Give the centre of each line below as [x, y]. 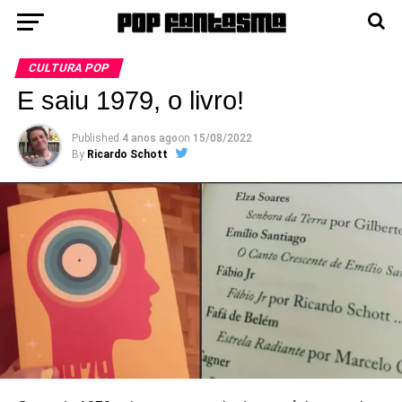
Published [95, 138]
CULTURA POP [69, 68]
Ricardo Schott [127, 154]
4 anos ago [149, 138]
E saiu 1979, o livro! [130, 100]
